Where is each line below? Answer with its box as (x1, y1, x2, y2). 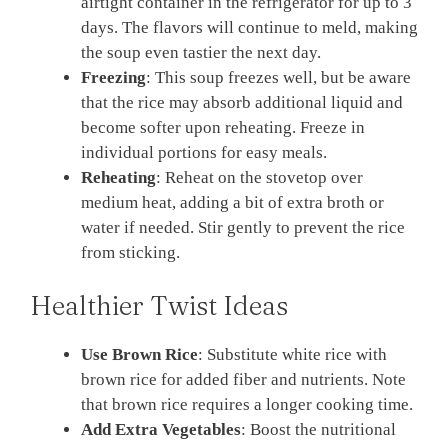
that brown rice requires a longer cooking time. (81, 395, 413, 415)
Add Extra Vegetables (81, 420, 241, 440)
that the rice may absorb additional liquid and (81, 92, 403, 112)
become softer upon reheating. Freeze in (81, 117, 365, 137)
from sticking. (81, 242, 180, 262)
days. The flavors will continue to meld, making (81, 17, 418, 37)
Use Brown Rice (81, 345, 198, 365)
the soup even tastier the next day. (81, 42, 321, 62)
